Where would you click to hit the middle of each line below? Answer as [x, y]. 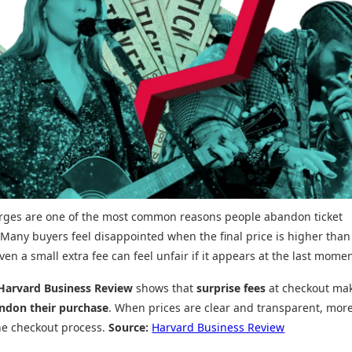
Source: [129, 327]
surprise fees [231, 288]
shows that [165, 288]
